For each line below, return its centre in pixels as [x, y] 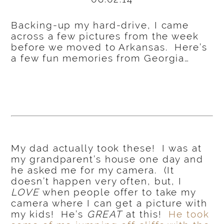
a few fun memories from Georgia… [100, 58]
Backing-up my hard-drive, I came [100, 25]
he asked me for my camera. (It [93, 170]
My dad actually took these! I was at [106, 148]
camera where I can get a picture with [109, 203]
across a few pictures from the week [105, 36]
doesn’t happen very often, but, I [97, 181]
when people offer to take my [118, 192]
